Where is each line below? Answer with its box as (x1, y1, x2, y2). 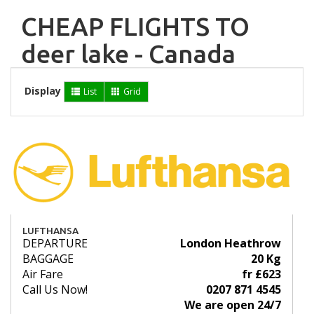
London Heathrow (180, 235, 281, 252)
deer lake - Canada (21, 39, 235, 69)
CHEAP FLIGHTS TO (21, 12, 250, 41)
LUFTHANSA (22, 225, 78, 237)
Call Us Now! (22, 282, 88, 298)
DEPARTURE (22, 235, 88, 252)
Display (25, 84, 61, 98)
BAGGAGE (22, 251, 74, 267)
